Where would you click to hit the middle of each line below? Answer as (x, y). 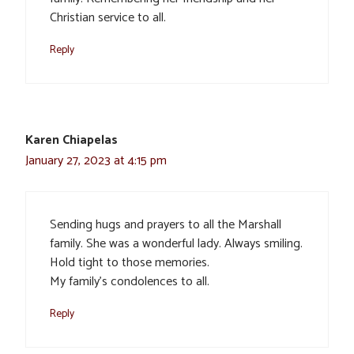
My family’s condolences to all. (130, 282)
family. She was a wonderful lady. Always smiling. (176, 244)
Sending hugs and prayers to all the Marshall (166, 225)
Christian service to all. (108, 18)
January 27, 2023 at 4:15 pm (96, 161)
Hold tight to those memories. (130, 263)
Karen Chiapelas (72, 141)
